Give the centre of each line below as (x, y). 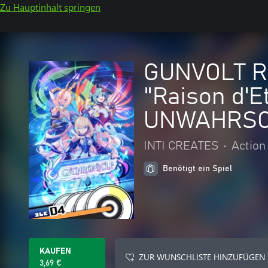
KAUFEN (55, 251)
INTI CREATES (181, 146)
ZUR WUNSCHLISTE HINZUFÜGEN (202, 257)
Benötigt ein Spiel (197, 169)
